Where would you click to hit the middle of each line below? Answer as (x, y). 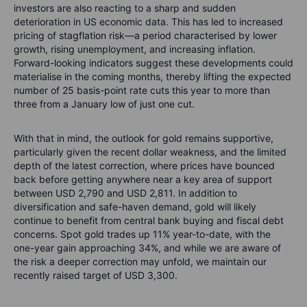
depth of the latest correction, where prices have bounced (144, 165)
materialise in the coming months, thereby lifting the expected (152, 76)
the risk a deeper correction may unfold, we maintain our (140, 261)
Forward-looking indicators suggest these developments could (153, 62)
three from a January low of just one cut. (104, 103)
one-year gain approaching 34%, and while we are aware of (147, 247)
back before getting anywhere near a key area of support (143, 179)
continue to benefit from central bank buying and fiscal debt (149, 220)
